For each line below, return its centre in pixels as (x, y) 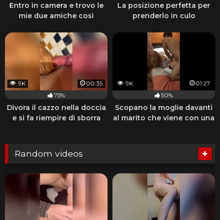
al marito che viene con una (164, 118)
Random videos (49, 153)
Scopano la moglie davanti (164, 107)
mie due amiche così (56, 16)
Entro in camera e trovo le (56, 6)
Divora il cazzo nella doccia (56, 107)
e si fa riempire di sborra (56, 118)
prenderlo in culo (164, 16)
